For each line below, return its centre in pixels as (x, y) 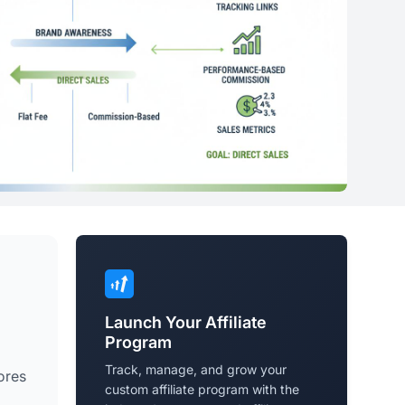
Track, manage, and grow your (196, 370)
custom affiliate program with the (202, 390)
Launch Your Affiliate (186, 323)
